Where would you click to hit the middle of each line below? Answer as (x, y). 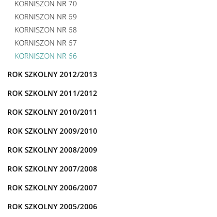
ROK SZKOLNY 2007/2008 (52, 169)
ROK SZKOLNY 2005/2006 (52, 207)
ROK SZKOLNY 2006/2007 (52, 188)
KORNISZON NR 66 (46, 56)
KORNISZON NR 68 (46, 30)
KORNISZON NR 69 (46, 17)
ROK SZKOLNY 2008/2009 (52, 150)
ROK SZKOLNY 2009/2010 (52, 131)
